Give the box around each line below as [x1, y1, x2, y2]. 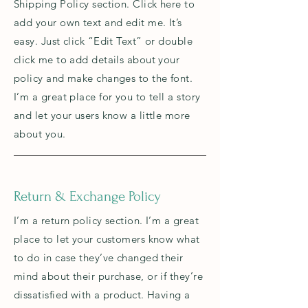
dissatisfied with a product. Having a [14, 288, 190, 301]
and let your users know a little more [14, 109, 190, 122]
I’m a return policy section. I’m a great [14, 214, 199, 227]
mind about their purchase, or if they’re [14, 269, 203, 283]
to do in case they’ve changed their [14, 251, 184, 264]
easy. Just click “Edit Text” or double [14, 34, 193, 47]
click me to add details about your [14, 53, 180, 66]
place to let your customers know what [14, 232, 200, 245]
